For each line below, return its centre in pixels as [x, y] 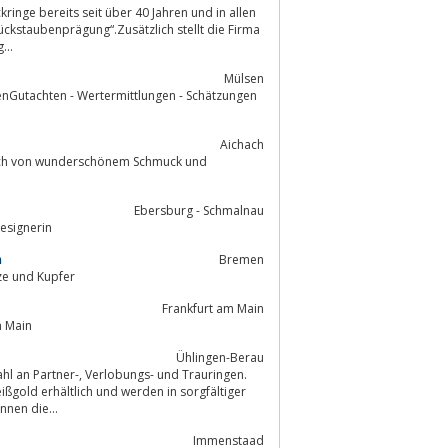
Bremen [241, 259]
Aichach [242, 144]
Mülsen [244, 78]
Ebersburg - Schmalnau [199, 210]
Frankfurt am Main [213, 308]
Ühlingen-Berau [220, 357]
